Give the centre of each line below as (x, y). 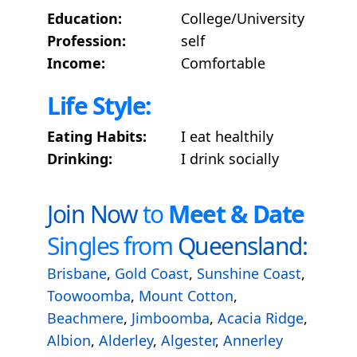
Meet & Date (236, 214)
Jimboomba (171, 318)
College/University (243, 18)
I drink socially (230, 159)
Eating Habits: (97, 136)
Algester (188, 340)
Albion (69, 340)
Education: (84, 18)
